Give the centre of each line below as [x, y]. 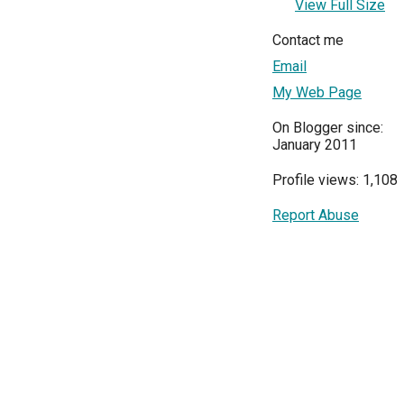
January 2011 [315, 145]
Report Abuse [316, 216]
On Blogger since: [328, 128]
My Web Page [317, 93]
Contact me [308, 41]
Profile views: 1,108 [335, 180]
